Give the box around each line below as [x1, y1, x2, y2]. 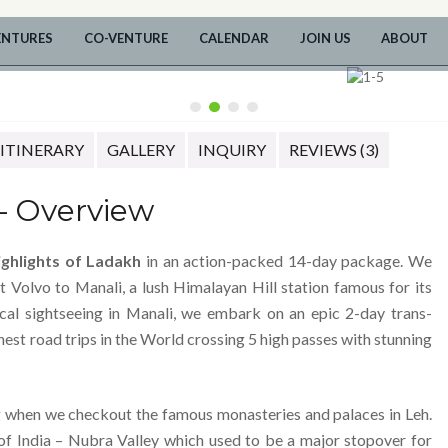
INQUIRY [197, 140, 266, 160]
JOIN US [299, 29, 351, 46]
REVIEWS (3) [288, 140, 379, 160]
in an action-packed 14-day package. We [141, 250, 433, 270]
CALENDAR [198, 29, 269, 46]
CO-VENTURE [83, 29, 168, 46]
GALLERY [106, 140, 175, 160]
